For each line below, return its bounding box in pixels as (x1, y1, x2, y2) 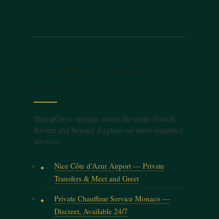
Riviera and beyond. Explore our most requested (33, 124, 183, 135)
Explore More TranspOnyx (33, 64, 151, 76)
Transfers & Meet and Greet (54, 173, 139, 183)
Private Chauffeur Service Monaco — (54, 193, 170, 203)
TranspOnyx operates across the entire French (33, 113, 175, 124)
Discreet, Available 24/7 (54, 206, 128, 216)
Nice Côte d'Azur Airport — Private (54, 160, 164, 171)
